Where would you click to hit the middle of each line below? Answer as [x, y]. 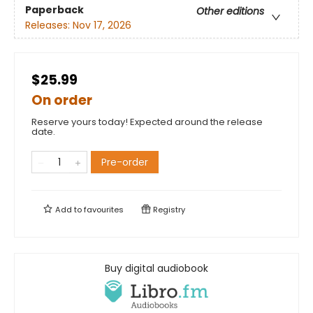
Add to [68, 210]
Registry [168, 210]
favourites [104, 210]
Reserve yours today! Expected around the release [147, 122]
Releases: [49, 25]
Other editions [230, 11]
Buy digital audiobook [156, 269]
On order [62, 101]
